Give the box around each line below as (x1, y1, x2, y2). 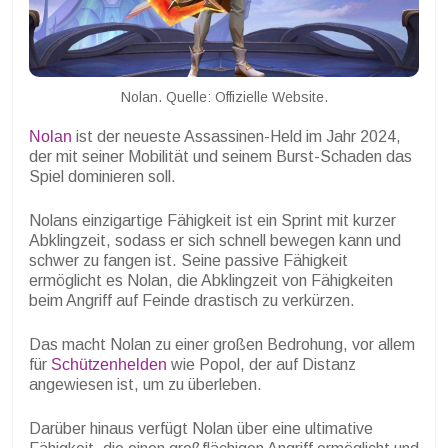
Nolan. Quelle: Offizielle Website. (120, 88, 328, 105)
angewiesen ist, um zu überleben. (29, 375, 262, 393)
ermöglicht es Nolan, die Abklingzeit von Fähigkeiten (29, 271, 393, 289)
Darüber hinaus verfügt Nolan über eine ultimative (29, 419, 373, 437)
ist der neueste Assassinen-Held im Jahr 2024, (72, 127, 401, 145)
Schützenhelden (51, 355, 167, 373)
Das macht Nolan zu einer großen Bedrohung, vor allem (29, 335, 415, 353)
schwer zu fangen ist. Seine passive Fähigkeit (29, 251, 348, 269)
